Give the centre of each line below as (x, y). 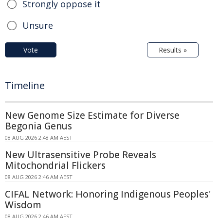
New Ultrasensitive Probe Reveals (81, 154)
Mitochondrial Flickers (55, 165)
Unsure (38, 25)
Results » (173, 50)
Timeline (25, 85)
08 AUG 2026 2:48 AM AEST (39, 137)
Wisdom (23, 205)
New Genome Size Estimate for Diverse (92, 115)
